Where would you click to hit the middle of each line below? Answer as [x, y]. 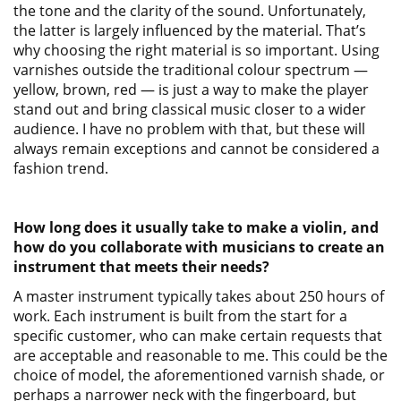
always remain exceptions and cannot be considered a [196, 149]
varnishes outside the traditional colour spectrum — [191, 70]
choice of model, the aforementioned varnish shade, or [199, 375]
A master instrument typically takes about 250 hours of [199, 296]
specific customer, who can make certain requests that [198, 336]
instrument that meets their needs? [143, 267]
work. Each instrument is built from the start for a [180, 316]
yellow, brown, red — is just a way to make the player [191, 90]
